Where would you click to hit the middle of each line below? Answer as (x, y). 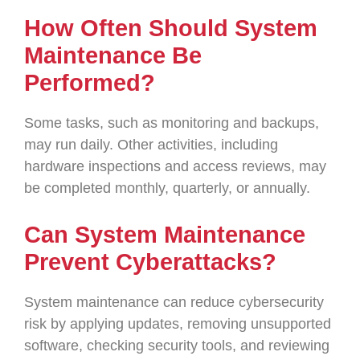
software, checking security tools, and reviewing (177, 346)
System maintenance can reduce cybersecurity (174, 302)
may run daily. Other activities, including (151, 145)
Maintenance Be (113, 55)
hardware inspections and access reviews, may (175, 166)
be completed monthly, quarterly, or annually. (167, 188)
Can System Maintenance (165, 235)
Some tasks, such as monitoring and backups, (172, 123)
